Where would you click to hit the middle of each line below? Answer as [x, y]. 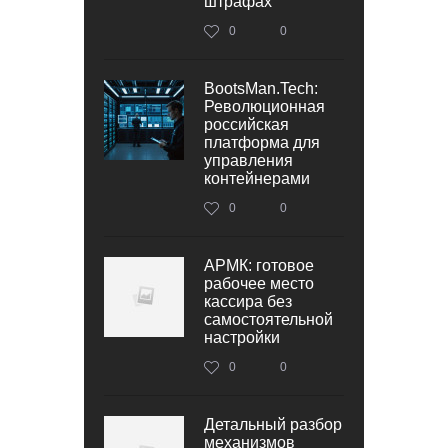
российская [246, 124]
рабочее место [259, 283]
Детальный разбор [273, 424]
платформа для [262, 142]
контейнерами [257, 178]
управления [248, 160]
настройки [242, 337]
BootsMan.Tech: [261, 88]
